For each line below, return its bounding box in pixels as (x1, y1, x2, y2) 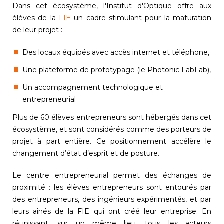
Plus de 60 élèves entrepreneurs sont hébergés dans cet (12, 112, 211, 122)
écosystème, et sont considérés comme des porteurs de (12, 124, 211, 134)
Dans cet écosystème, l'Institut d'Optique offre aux (12, 1, 211, 10)
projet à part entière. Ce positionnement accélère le (12, 136, 211, 146)
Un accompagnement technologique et (22, 82, 163, 92)
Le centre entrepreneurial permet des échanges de (12, 170, 211, 180)
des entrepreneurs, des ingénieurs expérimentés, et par (12, 194, 211, 204)
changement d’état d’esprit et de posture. (12, 148, 159, 158)
